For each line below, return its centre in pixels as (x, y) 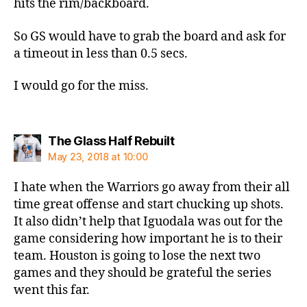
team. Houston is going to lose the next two (137, 256)
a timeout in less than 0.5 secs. (101, 53)
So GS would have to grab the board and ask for (150, 36)
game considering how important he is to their (148, 238)
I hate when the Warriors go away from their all (152, 187)
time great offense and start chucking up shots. (149, 204)
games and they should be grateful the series (143, 273)
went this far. (52, 290)
